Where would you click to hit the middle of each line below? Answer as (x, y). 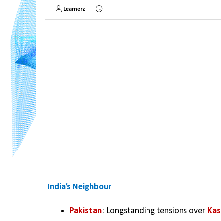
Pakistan (85, 211)
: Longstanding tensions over (154, 211)
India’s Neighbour (79, 187)
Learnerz (74, 9)
